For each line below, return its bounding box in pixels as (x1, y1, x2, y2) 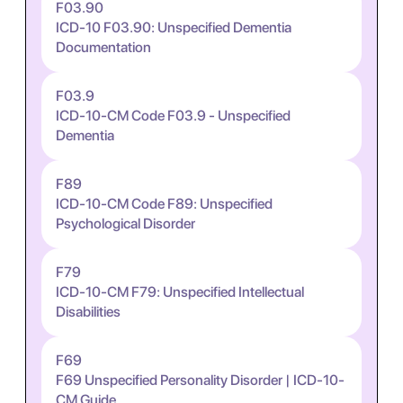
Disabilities (56, 303, 121, 320)
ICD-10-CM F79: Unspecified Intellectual (56, 283, 304, 300)
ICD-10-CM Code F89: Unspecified (56, 195, 273, 212)
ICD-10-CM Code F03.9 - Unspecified (56, 107, 291, 124)
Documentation (56, 39, 151, 56)
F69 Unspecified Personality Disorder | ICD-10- (56, 372, 345, 389)
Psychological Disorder (56, 215, 195, 232)
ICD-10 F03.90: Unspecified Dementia (56, 19, 291, 36)
